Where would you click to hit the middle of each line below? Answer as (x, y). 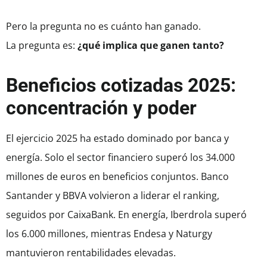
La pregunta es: (42, 46)
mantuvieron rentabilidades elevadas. (91, 253)
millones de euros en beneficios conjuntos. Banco (117, 177)
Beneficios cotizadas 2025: (121, 86)
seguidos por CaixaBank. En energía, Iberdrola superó (126, 215)
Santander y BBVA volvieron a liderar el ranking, (113, 196)
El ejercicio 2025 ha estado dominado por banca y (117, 139)
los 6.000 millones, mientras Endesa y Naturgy (109, 234)
